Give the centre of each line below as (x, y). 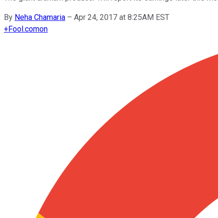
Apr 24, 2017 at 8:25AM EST (122, 17)
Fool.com (24, 29)
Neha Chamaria (40, 17)
